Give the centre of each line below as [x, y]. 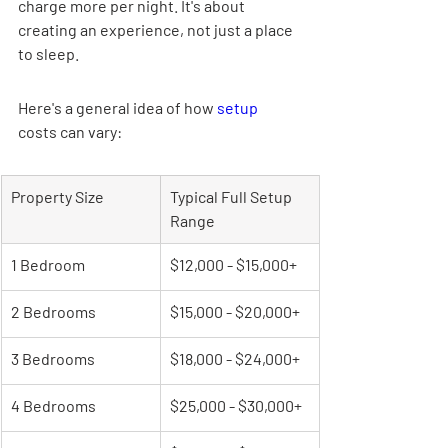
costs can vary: [70, 131]
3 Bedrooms [53, 358]
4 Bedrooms [53, 405]
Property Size [57, 196]
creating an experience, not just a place [157, 29]
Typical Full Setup [232, 196]
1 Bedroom [48, 264]
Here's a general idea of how [117, 107]
